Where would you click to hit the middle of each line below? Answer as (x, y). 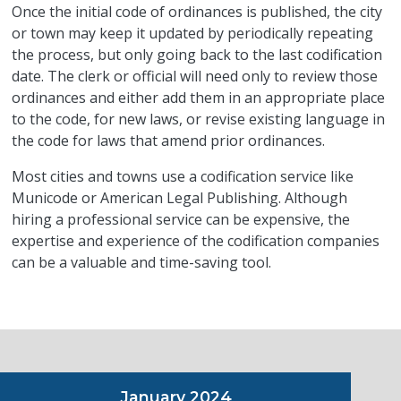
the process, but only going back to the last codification (197, 55)
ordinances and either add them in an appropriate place (199, 98)
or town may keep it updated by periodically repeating (193, 34)
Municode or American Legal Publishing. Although (180, 198)
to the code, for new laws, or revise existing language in (199, 119)
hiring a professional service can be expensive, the (181, 220)
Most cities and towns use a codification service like (183, 177)
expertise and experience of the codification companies (196, 241)
